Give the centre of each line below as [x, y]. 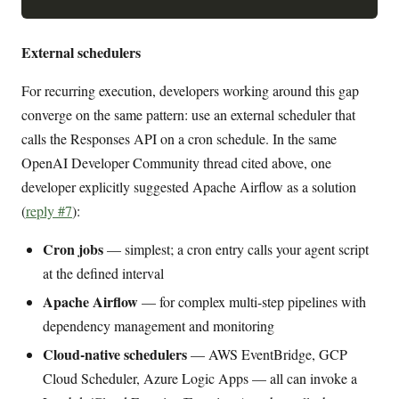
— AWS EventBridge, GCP [267, 354]
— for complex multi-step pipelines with [252, 302]
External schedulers [81, 53]
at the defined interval [103, 273]
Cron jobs [73, 249]
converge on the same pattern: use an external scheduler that [188, 115]
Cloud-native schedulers [115, 354]
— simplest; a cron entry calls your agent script [236, 249]
